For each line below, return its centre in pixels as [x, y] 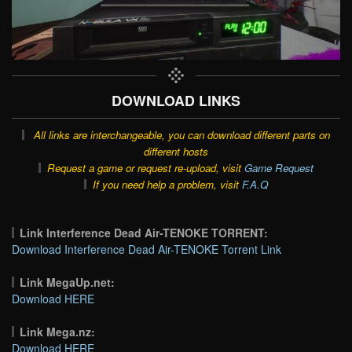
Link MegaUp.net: [68, 282]
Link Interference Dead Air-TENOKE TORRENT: [144, 232]
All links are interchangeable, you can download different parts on [181, 134]
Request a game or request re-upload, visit [145, 167]
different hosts [176, 151]
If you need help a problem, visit [167, 184]
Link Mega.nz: [58, 331]
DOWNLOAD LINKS [176, 100]
